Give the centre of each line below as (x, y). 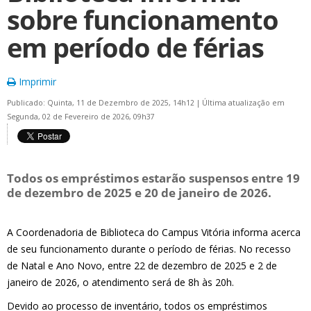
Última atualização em (243, 103)
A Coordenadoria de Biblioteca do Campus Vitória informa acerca (154, 232)
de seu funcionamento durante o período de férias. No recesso (149, 249)
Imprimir (36, 82)
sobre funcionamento (143, 20)
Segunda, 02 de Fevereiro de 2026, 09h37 (81, 117)
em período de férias (135, 48)
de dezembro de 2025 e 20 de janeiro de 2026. (139, 193)
